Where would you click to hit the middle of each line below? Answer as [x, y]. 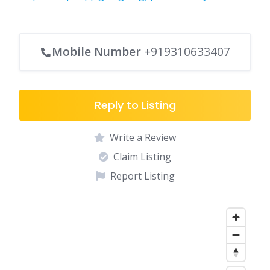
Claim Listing [142, 157]
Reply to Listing [135, 105]
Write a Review [143, 137]
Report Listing [142, 176]
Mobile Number [96, 52]
